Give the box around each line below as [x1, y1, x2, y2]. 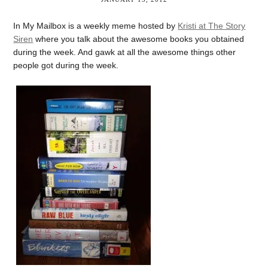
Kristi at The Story [178, 21, 246, 31]
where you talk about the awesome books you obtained [33, 34, 245, 44]
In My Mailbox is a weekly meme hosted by [13, 21, 178, 31]
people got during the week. [13, 60, 119, 70]
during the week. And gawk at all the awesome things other [13, 47, 236, 57]
